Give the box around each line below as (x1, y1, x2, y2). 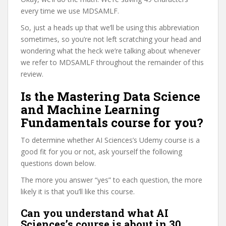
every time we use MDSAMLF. (21, 6, 119, 16)
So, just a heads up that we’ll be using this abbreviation (21, 23, 199, 32)
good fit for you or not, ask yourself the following (21, 147, 182, 156)
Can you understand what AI (21, 206, 168, 219)
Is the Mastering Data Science (21, 88, 200, 104)
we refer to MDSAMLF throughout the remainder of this (21, 58, 204, 67)
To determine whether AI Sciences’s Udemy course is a (21, 135, 200, 145)
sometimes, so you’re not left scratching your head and (21, 34, 201, 44)
